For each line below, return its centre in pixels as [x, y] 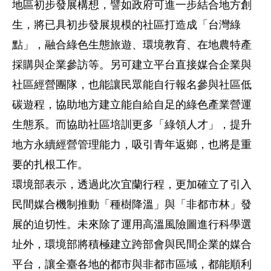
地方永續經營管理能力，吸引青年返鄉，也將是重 [132, 144]
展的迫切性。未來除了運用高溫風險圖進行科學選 [132, 224]
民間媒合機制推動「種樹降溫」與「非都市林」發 [132, 204]
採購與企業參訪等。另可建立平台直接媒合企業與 [132, 64]
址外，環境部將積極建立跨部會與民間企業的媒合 [132, 244]
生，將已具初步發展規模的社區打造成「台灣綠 [126, 24]
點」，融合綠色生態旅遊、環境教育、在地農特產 [132, 44]
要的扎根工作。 [50, 164]
